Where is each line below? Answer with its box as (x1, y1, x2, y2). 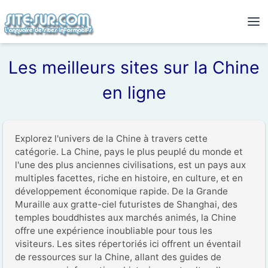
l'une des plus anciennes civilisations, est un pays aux (15, 159, 246, 170)
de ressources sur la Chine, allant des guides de (15, 251, 221, 263)
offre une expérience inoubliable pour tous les (15, 225, 212, 236)
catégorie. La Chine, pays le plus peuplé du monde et (15, 146, 243, 157)
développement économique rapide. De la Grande (15, 185, 228, 197)
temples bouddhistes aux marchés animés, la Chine (15, 212, 236, 223)
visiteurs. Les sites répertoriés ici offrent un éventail (15, 238, 241, 249)
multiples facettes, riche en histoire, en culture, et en (15, 172, 243, 184)
